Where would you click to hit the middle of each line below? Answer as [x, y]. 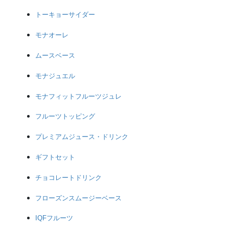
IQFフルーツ [54, 218]
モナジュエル [55, 76]
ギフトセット [55, 157]
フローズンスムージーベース [79, 198]
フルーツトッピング [65, 117]
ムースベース [55, 55]
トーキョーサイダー [65, 15]
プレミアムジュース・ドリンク [82, 137]
